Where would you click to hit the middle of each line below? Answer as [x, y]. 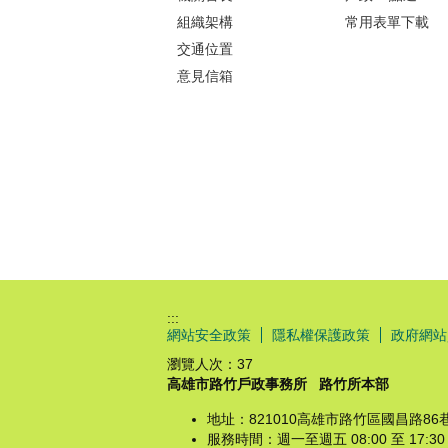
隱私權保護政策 [321, 334]
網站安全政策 [209, 334]
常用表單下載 [387, 21]
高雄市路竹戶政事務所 [237, 383]
